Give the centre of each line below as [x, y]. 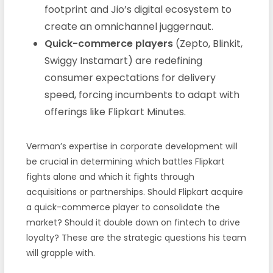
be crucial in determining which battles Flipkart [125, 161]
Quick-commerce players [108, 43]
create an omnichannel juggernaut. [129, 26]
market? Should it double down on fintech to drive [133, 222]
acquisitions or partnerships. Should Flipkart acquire [134, 192]
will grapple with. [60, 253]
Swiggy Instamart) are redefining [123, 60]
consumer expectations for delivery [130, 77]
